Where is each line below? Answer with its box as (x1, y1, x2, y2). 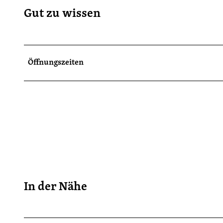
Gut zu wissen (24, 6, 101, 21)
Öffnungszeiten (28, 57, 84, 68)
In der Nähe (24, 179, 87, 195)
